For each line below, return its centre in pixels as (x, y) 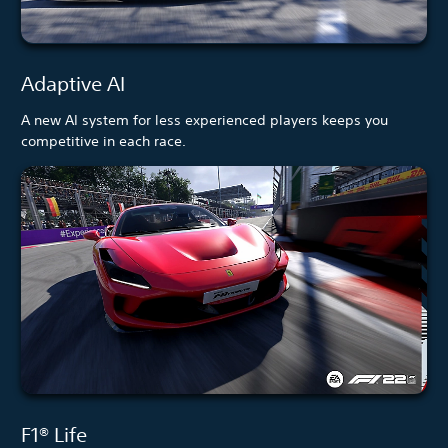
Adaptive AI (73, 84)
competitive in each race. (103, 141)
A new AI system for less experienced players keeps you (204, 120)
